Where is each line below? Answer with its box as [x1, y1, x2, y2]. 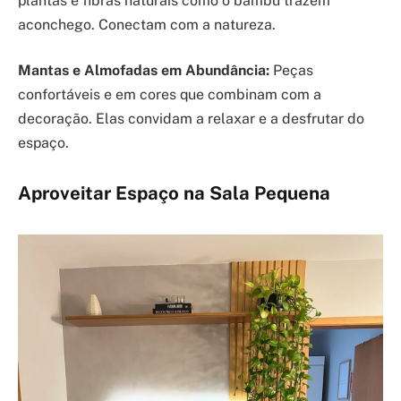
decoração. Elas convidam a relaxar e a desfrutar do [18, 110, 364, 128]
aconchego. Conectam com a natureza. [18, 15, 276, 33]
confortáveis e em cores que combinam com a [18, 86, 321, 104]
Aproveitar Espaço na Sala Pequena [18, 182, 330, 204]
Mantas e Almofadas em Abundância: [18, 62, 269, 80]
